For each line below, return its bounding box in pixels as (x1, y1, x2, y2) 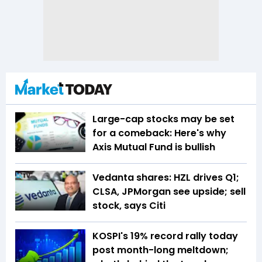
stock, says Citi (92, 199, 166, 213)
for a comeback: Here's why (92, 126, 226, 140)
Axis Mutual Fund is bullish (92, 140, 215, 154)
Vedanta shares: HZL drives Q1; (92, 171, 239, 185)
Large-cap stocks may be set (92, 112, 235, 126)
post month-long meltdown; (92, 243, 229, 257)
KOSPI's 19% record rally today (92, 229, 238, 243)
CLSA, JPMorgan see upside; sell (92, 185, 246, 199)
